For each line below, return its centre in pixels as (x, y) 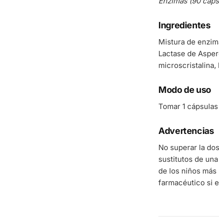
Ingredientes (185, 25)
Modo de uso (185, 90)
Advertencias (186, 131)
